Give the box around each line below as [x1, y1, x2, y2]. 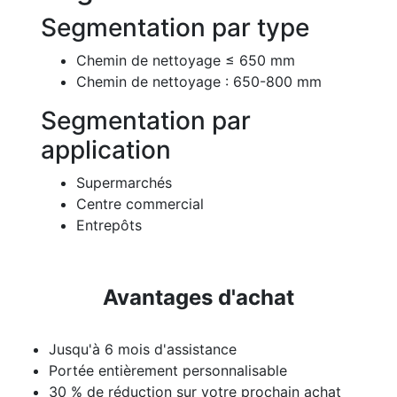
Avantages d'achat [103, 284, 294, 310]
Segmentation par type [41, 12, 309, 43]
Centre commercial [76, 194, 204, 213]
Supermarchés [76, 173, 172, 191]
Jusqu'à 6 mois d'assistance [49, 339, 237, 358]
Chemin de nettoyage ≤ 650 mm [76, 51, 295, 69]
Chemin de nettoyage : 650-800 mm [76, 72, 322, 90]
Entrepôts [76, 215, 142, 234]
